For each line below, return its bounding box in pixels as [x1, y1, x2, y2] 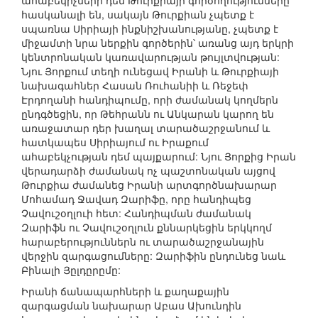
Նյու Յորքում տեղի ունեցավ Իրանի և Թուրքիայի [21, 64, 279, 79]
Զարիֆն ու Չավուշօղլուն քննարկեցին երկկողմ [21, 220, 272, 235]
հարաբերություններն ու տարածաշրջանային [21, 234, 264, 249]
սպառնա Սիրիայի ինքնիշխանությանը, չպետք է [21, 21, 278, 36]
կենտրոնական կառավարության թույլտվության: [21, 50, 280, 65]
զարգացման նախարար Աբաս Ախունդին [21, 298, 241, 313]
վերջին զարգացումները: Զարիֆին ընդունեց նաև [21, 248, 285, 263]
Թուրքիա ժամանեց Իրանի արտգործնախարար [21, 177, 277, 192]
